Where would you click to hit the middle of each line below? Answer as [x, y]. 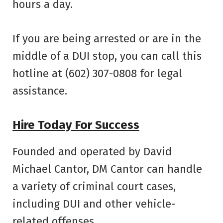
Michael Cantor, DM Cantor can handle [107, 169]
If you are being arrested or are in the [107, 38]
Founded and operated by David [92, 152]
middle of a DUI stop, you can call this [107, 56]
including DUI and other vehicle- [94, 204]
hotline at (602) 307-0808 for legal [97, 73]
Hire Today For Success [76, 125]
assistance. [40, 91]
